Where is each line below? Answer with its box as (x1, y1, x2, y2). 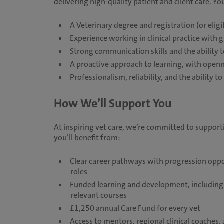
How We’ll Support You (53, 95, 172, 111)
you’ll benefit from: (53, 132, 120, 143)
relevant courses (70, 190, 127, 200)
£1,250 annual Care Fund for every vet (69, 203, 200, 213)
